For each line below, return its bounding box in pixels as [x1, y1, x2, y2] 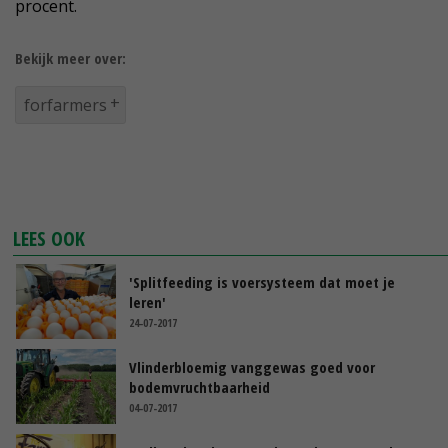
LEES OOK [13, 225, 86, 252]
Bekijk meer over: [15, 48, 126, 68]
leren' [129, 292, 166, 312]
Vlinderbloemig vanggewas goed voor [129, 357, 375, 377]
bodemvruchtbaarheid [129, 377, 270, 397]
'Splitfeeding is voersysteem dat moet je [129, 272, 395, 292]
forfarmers [24, 94, 107, 116]
